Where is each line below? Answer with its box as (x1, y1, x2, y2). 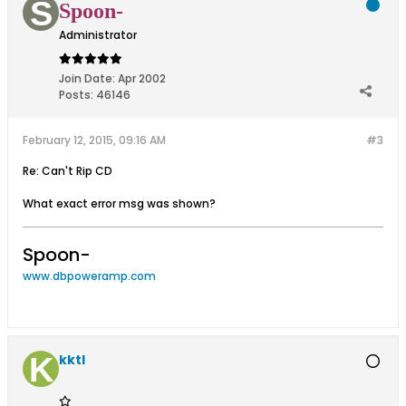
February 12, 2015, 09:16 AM (23, 132, 166, 148)
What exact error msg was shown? (23, 196, 216, 211)
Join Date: (59, 71, 115, 86)
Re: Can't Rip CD (23, 163, 112, 179)
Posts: (59, 87, 93, 102)
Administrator (59, 27, 137, 43)
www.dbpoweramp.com (23, 268, 156, 284)
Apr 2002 (118, 71, 166, 86)
